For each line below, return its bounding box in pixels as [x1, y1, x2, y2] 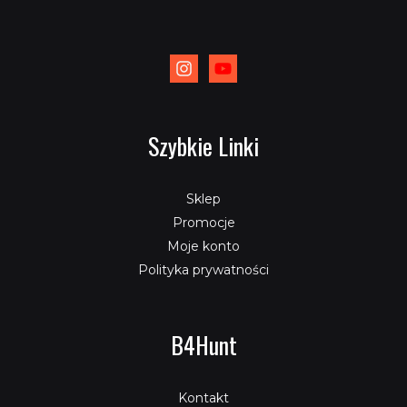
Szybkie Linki [148, 128, 259, 164]
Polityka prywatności [138, 262, 269, 278]
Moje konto [167, 238, 240, 254]
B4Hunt [170, 327, 237, 362]
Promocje [172, 214, 235, 231]
